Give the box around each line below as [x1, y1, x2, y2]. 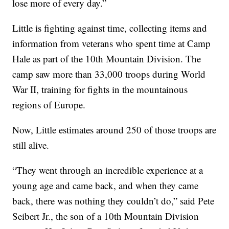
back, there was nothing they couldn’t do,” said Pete [12, 194, 215, 208]
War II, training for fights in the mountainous [12, 83, 188, 96]
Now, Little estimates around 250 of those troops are [12, 123, 217, 136]
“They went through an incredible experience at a [12, 164, 203, 177]
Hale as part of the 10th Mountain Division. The [12, 52, 201, 65]
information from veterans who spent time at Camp [12, 37, 211, 50]
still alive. [12, 139, 50, 152]
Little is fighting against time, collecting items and [12, 21, 208, 35]
